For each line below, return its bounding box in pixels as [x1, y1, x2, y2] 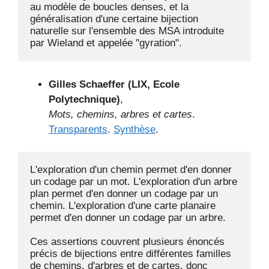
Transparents [49, 123, 107, 135]
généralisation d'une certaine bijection [30, 13, 198, 25]
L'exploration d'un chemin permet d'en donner [30, 164, 232, 175]
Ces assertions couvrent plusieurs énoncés [30, 236, 225, 247]
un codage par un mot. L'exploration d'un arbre [30, 176, 237, 187]
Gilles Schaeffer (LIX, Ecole [49, 78, 180, 90]
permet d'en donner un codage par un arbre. [30, 212, 226, 223]
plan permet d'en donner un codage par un [30, 188, 218, 199]
